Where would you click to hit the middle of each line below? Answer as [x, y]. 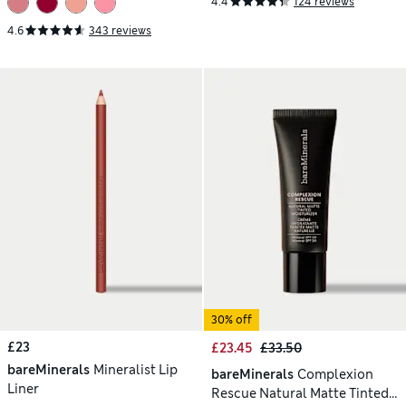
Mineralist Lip [135, 370]
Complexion [335, 375]
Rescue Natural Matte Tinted [300, 394]
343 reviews [120, 31]
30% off [232, 320]
